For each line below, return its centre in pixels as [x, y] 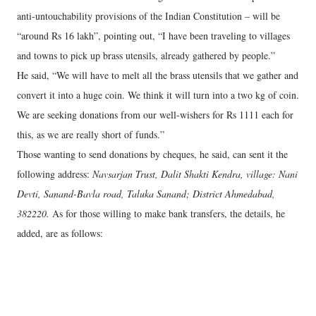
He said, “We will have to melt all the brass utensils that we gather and [158, 75]
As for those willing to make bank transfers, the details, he [167, 213]
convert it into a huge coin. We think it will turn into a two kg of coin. [158, 95]
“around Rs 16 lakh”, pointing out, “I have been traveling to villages [153, 35]
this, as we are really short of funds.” [91, 134]
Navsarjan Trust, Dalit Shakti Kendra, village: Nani [195, 174]
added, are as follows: [60, 233]
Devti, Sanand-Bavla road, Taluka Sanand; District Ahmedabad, [146, 193]
